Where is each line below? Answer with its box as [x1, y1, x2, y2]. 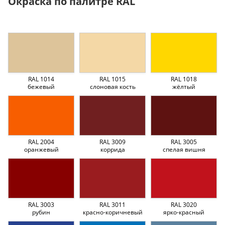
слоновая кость [89, 82, 136, 91]
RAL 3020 [171, 200, 197, 209]
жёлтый [172, 82, 195, 91]
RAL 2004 [28, 137, 54, 146]
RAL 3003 [28, 200, 54, 209]
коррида [100, 145, 125, 154]
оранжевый [24, 145, 59, 154]
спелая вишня [162, 145, 205, 154]
